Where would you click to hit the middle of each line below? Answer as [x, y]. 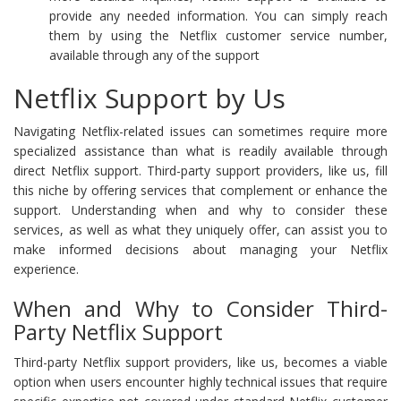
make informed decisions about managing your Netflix [200, 249]
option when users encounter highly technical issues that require [200, 381]
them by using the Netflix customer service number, [218, 35]
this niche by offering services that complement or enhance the [200, 190]
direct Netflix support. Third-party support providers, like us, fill [200, 170]
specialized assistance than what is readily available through [200, 150]
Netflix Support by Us [149, 98]
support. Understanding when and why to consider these [200, 209]
